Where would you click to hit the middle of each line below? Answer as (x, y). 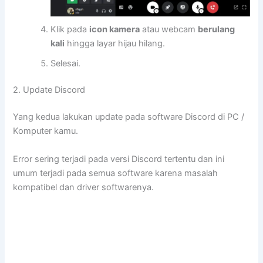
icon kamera (115, 29)
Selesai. (66, 63)
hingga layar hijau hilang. (115, 43)
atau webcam (169, 29)
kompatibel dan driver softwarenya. (84, 187)
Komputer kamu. (46, 131)
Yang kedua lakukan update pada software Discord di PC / (129, 117)
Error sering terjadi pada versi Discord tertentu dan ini (119, 159)
